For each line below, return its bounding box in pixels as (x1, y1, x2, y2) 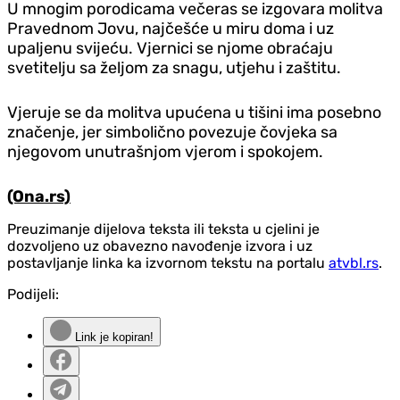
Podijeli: (7, 286, 59, 304)
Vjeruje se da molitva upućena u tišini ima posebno (7, 103, 381, 123)
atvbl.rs (329, 254, 379, 272)
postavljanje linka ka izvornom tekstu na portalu (7, 254, 329, 272)
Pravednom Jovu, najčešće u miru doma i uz (7, 19, 334, 39)
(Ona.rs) (7, 187, 71, 207)
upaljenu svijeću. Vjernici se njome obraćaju (7, 38, 333, 59)
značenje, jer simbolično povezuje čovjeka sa (7, 122, 337, 143)
